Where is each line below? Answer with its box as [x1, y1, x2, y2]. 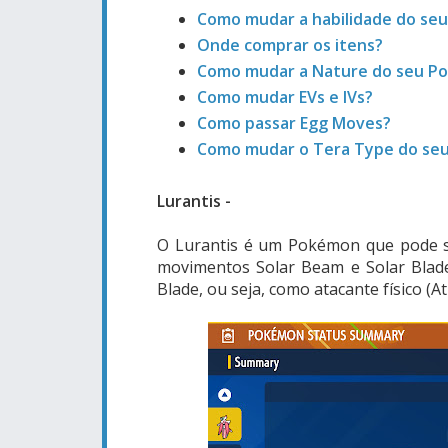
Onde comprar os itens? [197, 33, 383, 56]
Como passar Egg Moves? [197, 111, 391, 134]
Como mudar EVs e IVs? [197, 85, 373, 108]
